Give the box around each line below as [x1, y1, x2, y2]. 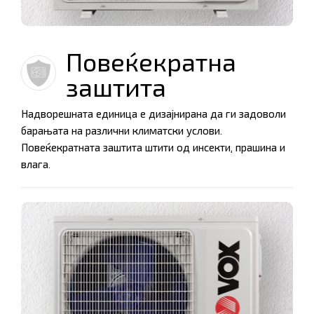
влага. [21, 156, 50, 173]
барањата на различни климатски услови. [21, 123, 222, 139]
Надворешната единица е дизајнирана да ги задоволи [21, 106, 286, 123]
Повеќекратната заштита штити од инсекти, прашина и [21, 139, 285, 156]
